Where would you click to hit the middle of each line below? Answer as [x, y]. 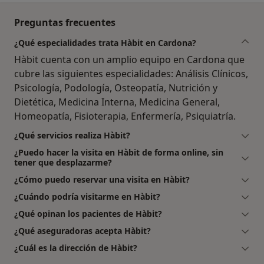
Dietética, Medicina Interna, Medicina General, [117, 102]
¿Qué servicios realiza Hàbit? [72, 135]
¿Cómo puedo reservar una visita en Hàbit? [102, 179]
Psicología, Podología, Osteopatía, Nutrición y [116, 88]
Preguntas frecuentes [65, 22]
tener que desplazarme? [63, 162]
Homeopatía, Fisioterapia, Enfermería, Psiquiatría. [125, 116]
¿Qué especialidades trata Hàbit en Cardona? [105, 42]
